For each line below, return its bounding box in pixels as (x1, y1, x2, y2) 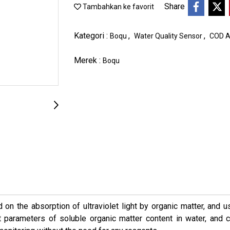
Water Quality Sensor (134, 31, 204, 40)
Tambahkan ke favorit (81, 3, 154, 11)
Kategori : (74, 30, 110, 41)
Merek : (74, 55, 103, 65)
